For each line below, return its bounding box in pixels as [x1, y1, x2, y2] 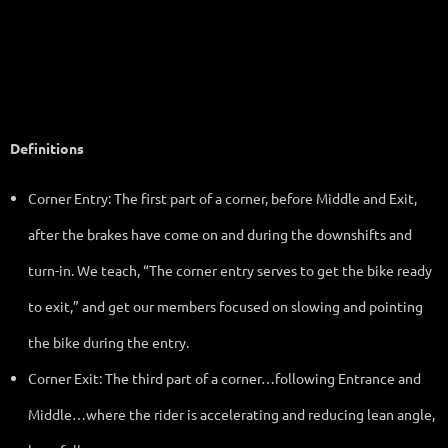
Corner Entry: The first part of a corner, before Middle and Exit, [28, 188, 417, 207]
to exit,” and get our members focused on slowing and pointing [28, 296, 423, 315]
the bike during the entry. [28, 332, 189, 351]
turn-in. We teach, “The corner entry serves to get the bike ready [28, 260, 432, 279]
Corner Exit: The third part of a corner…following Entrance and [28, 368, 421, 387]
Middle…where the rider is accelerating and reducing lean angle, [28, 404, 435, 423]
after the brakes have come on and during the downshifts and [28, 224, 412, 243]
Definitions [10, 138, 84, 157]
